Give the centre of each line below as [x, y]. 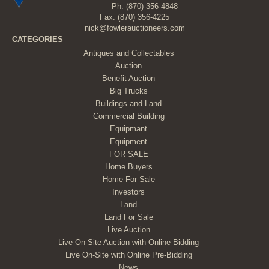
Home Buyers [128, 167]
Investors [129, 192]
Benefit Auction [129, 79]
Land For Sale [128, 217]
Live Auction [128, 230]
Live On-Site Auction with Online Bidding [129, 243]
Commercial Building [128, 116]
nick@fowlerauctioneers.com [134, 28]
